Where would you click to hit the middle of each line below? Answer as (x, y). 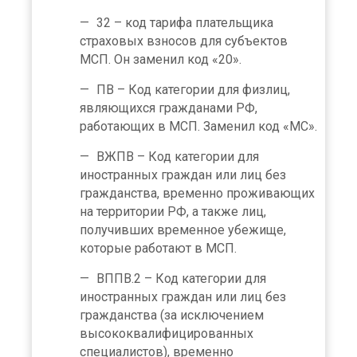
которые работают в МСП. (158, 248)
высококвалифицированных (167, 333)
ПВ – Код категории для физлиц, (193, 89)
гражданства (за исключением (172, 315)
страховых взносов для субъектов (184, 41)
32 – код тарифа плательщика (185, 22)
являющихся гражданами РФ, (169, 108)
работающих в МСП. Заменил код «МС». (198, 126)
